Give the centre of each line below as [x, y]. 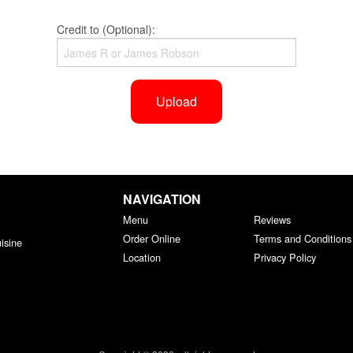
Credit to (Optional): [106, 30]
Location [141, 258]
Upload [176, 102]
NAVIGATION [162, 199]
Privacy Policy [285, 258]
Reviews [273, 220]
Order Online [151, 239]
